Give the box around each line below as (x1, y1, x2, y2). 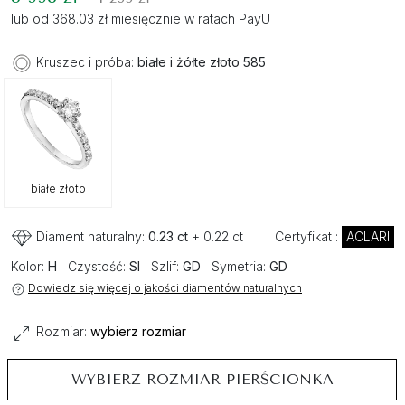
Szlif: (147, 259, 183, 275)
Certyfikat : (275, 229, 342, 245)
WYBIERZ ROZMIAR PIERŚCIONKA (71, 370, 334, 388)
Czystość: (64, 259, 129, 275)
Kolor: (11, 259, 48, 275)
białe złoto (30, 182, 86, 196)
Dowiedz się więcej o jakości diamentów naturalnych (28, 281, 302, 296)
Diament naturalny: (33, 229, 148, 245)
